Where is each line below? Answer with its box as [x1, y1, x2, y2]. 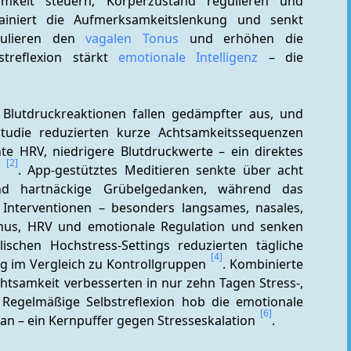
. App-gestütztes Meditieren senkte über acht [18, 161, 304, 179]
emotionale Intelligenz [118, 49, 259, 66]
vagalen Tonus [85, 30, 179, 47]
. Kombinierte [223, 255, 304, 273]
